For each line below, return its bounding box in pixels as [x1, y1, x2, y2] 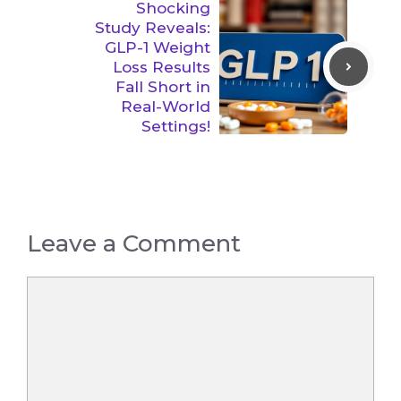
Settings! [141, 116, 210, 135]
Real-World [121, 97, 210, 115]
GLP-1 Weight [105, 38, 210, 56]
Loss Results [113, 57, 210, 76]
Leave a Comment [27, 228, 241, 258]
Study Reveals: [95, 18, 210, 37]
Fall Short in [115, 77, 210, 96]
